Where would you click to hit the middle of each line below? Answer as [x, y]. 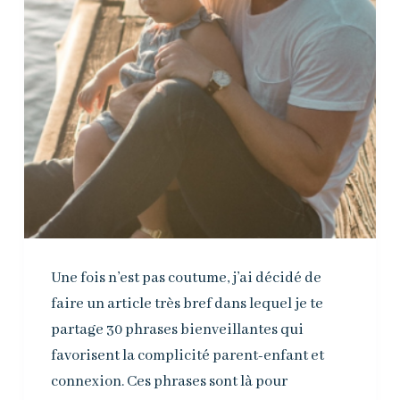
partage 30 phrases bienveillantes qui [177, 329]
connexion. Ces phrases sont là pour [169, 381]
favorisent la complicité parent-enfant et [187, 355]
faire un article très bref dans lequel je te [187, 304]
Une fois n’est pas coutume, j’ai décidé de [186, 278]
